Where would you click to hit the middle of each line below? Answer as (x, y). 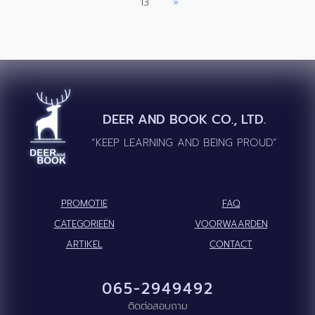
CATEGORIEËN (84, 224)
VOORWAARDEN (231, 224)
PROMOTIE (84, 204)
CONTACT (231, 245)
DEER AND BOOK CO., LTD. (184, 120)
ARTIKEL (84, 245)
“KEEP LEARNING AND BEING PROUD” (184, 143)
